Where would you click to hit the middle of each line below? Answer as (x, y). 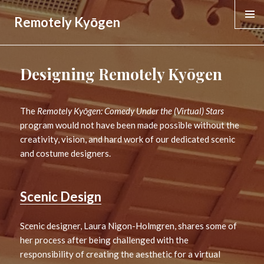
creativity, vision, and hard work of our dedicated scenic (128, 139)
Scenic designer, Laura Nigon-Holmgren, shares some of (129, 225)
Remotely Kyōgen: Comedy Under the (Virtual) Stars (131, 110)
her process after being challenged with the (105, 240)
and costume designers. (66, 153)
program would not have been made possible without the (130, 125)
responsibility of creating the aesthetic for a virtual (121, 254)
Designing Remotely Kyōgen (121, 74)
